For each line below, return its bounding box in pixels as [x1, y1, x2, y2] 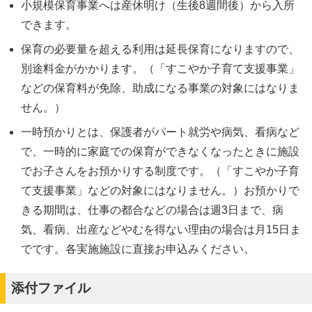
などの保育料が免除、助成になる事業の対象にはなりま [21, 82, 299, 94]
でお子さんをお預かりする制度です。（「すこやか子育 [21, 165, 299, 177]
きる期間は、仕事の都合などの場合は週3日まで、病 [21, 204, 283, 216]
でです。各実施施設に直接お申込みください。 [21, 243, 255, 255]
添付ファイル [11, 281, 91, 295]
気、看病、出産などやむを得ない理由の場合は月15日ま [21, 224, 301, 235]
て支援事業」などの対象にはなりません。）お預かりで [21, 185, 299, 196]
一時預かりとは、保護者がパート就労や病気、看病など [21, 126, 299, 138]
